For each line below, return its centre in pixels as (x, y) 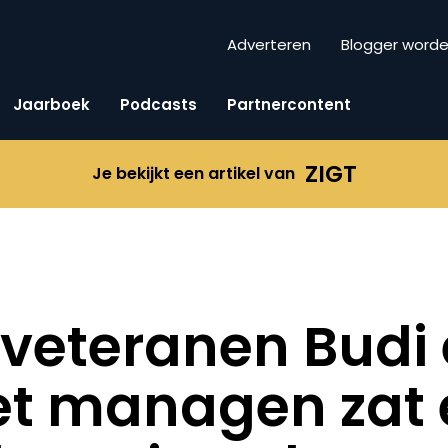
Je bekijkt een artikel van (193, 173)
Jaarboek (51, 104)
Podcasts (158, 104)
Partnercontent (289, 104)
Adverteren (269, 45)
